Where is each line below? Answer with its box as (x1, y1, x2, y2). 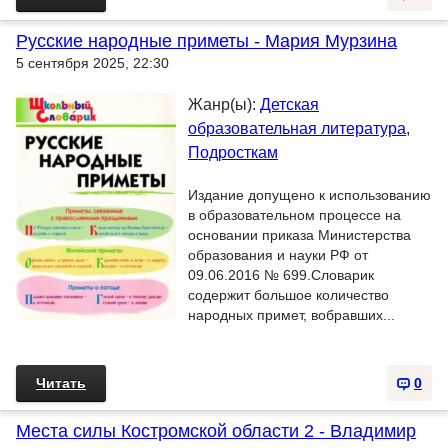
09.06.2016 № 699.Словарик (188, 267, 374, 283)
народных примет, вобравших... (188, 307, 395, 323)
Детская (260, 96, 319, 113)
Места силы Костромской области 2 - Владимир (16, 421, 416, 441)
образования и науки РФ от (188, 247, 368, 263)
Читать (36, 375, 86, 391)
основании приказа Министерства (188, 227, 411, 243)
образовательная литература (188, 120, 406, 137)
